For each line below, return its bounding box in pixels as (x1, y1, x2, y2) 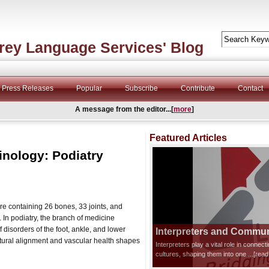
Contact (238, 84, 263, 92)
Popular (76, 84, 102, 92)
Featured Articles (150, 133, 227, 143)
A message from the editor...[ (75, 105, 174, 113)
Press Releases (2, 84, 53, 92)
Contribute (181, 84, 215, 92)
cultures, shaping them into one (156, 250, 248, 258)
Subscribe (125, 84, 158, 92)
